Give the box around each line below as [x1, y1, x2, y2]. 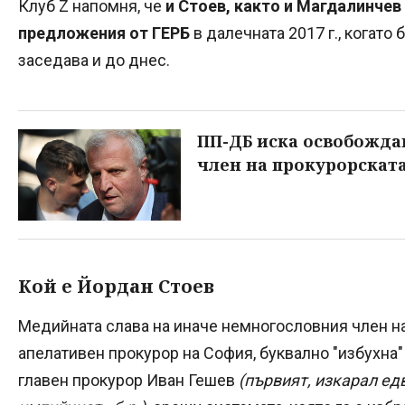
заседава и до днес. [18, 50, 170, 70]
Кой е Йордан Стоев [18, 273, 214, 298]
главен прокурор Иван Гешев [18, 370, 239, 390]
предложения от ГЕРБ [18, 23, 190, 42]
